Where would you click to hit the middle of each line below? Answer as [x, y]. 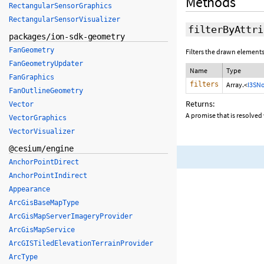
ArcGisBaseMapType [44, 203]
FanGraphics [32, 77]
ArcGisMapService [42, 230]
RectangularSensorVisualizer [65, 19]
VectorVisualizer [42, 131]
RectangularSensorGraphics [60, 6]
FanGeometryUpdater [46, 64]
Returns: [200, 104]
